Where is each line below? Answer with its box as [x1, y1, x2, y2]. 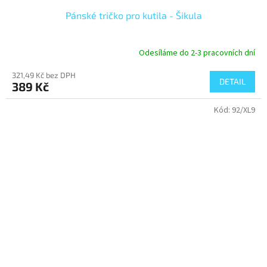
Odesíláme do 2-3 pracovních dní [139, 46, 255, 59]
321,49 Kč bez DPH [12, 70, 76, 80]
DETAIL [219, 76, 246, 87]
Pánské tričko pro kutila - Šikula [65, 10, 202, 21]
